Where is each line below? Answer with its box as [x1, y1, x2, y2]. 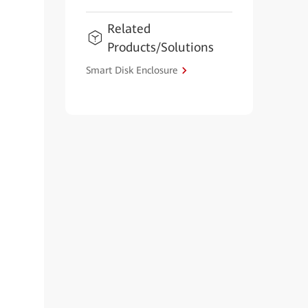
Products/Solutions [107, 40, 214, 54]
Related [107, 21, 151, 36]
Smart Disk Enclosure [85, 64, 177, 76]
